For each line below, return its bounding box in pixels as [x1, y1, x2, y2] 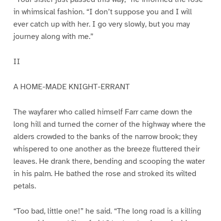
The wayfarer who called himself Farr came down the [13, 107, 192, 117]
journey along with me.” [13, 32, 93, 42]
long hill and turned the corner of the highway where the [13, 119, 206, 129]
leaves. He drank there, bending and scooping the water [13, 156, 205, 166]
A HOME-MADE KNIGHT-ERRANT [13, 81, 130, 92]
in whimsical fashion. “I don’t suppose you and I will [13, 7, 192, 17]
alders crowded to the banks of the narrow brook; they [13, 131, 197, 142]
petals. [13, 181, 36, 191]
